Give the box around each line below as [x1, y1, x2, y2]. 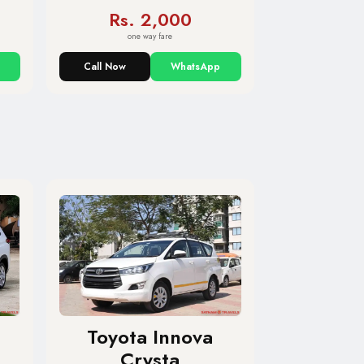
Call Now [83, 58, 126, 74]
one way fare [128, 29, 173, 42]
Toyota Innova [87, 323, 214, 352]
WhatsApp [171, 58, 221, 74]
